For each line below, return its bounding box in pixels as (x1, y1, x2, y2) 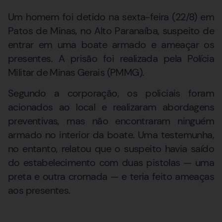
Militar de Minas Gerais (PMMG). (8, 66, 144, 79)
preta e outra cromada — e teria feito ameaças (8, 170, 214, 183)
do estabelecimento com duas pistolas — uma (8, 156, 214, 169)
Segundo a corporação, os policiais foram (8, 87, 214, 100)
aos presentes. (8, 184, 70, 197)
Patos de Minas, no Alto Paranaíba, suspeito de (8, 24, 214, 37)
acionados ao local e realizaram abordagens (8, 101, 214, 114)
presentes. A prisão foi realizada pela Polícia (8, 52, 214, 65)
